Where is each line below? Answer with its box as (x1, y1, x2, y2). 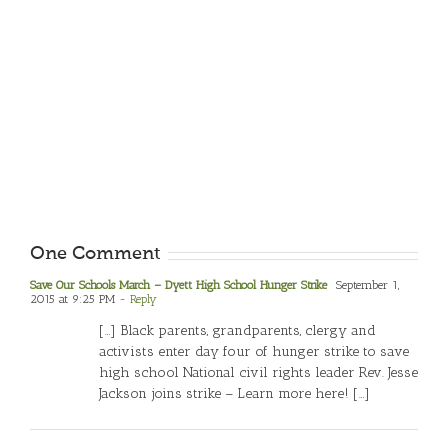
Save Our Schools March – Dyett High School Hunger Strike (30, 278, 327, 293)
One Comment (30, 245, 160, 264)
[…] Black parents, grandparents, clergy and (99, 322, 376, 340)
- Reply (115, 292, 157, 307)
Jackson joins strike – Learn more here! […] (99, 385, 370, 403)
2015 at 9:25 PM (30, 292, 115, 307)
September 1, (332, 278, 399, 293)
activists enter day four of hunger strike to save (99, 343, 409, 361)
